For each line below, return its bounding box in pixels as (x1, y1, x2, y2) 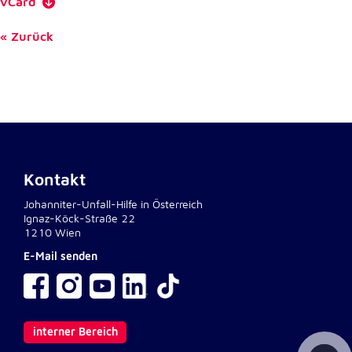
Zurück (8, 28, 53, 44)
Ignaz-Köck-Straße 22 (24, 212, 135, 226)
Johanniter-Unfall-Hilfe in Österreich (24, 198, 203, 212)
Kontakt (24, 170, 86, 191)
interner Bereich (32, 324, 118, 339)
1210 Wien (24, 226, 81, 240)
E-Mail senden (24, 250, 97, 264)
